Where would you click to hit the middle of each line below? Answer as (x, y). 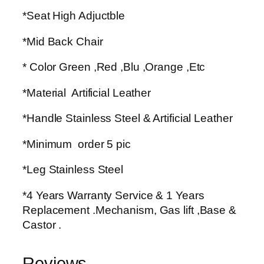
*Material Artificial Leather (87, 93)
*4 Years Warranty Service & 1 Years (113, 195)
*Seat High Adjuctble (74, 16)
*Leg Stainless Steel (73, 170)
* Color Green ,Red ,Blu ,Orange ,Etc (114, 67)
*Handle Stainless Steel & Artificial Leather (128, 118)
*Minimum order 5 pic (77, 144)
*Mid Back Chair (63, 41)
